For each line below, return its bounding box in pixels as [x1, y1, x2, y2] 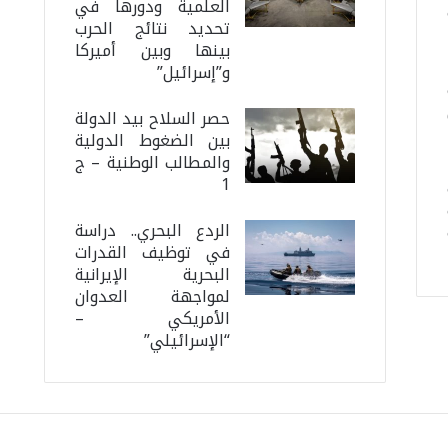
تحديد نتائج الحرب [74, 13, 231, 45]
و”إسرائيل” [157, 57, 231, 89]
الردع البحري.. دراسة [74, 215, 231, 247]
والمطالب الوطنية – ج [74, 147, 231, 179]
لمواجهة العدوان [74, 281, 231, 313]
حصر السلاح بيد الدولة [74, 103, 231, 135]
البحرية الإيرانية [74, 259, 231, 291]
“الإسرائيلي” [144, 325, 231, 357]
